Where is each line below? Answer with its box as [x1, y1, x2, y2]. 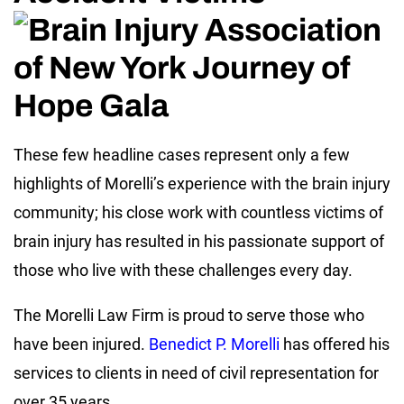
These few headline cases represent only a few [14, 145, 350, 164]
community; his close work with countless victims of [14, 203, 383, 222]
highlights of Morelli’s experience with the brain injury [14, 174, 390, 193]
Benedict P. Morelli [149, 335, 280, 353]
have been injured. [14, 335, 149, 353]
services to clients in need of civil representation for [14, 363, 379, 382]
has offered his [280, 335, 390, 353]
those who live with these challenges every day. [14, 261, 353, 280]
